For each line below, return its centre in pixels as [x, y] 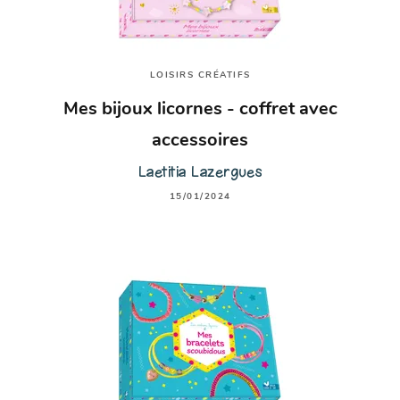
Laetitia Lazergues [200, 171]
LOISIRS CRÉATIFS [200, 76]
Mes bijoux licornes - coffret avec [200, 109]
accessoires [200, 141]
